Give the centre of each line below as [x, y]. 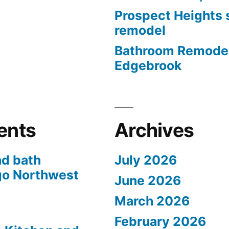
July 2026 [146, 160]
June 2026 [148, 180]
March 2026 [152, 201]
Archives [154, 130]
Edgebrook [148, 65]
